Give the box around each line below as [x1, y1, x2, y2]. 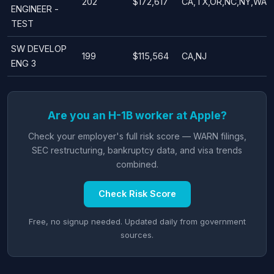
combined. [116, 158, 158, 169]
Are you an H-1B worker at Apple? [47, 108, 227, 122]
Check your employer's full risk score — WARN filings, [28, 130, 246, 141]
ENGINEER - [11, 3, 59, 14]
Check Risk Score [98, 188, 176, 199]
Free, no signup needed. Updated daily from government [28, 216, 246, 226]
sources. [120, 229, 154, 240]
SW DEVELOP [11, 43, 67, 54]
